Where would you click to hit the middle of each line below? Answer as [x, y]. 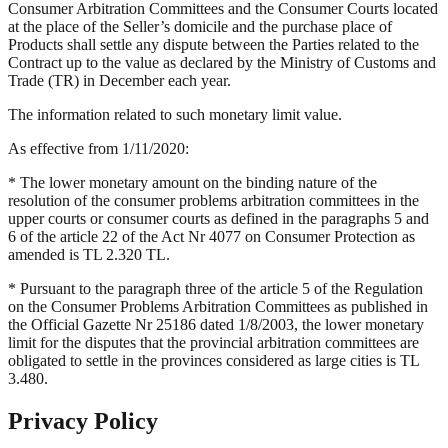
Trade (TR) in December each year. [119, 80]
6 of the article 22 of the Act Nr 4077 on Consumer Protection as [211, 236]
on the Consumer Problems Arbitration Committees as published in [218, 306]
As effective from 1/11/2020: [98, 148]
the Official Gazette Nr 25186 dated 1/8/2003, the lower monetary [216, 324]
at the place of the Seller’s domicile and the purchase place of [200, 26]
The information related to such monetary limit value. [175, 114]
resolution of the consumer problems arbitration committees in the [213, 200]
